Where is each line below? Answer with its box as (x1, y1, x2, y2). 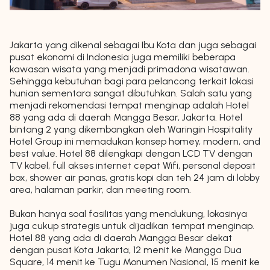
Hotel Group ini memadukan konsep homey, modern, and (10, 136, 260, 148)
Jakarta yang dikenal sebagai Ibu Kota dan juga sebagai (10, 39, 256, 51)
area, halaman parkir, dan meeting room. (10, 184, 191, 196)
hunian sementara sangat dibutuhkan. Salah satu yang (10, 87, 252, 99)
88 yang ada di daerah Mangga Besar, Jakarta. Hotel (10, 111, 242, 124)
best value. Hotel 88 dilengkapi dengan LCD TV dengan (10, 148, 253, 160)
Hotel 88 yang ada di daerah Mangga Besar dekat (10, 232, 232, 244)
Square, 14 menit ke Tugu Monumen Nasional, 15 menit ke (10, 256, 260, 268)
